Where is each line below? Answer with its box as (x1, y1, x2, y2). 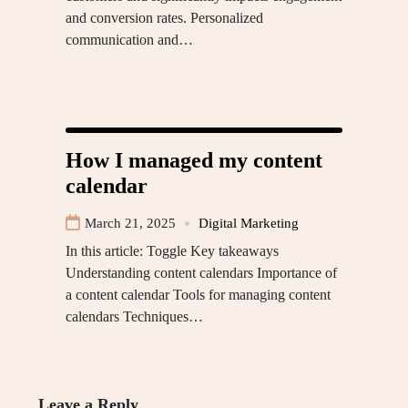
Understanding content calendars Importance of (66, 265, 337, 280)
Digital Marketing (199, 216, 299, 230)
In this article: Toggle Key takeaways (66, 243, 279, 259)
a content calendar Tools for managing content (66, 287, 331, 302)
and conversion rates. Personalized (66, 10, 263, 25)
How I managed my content (66, 148, 322, 172)
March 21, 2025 (85, 216, 176, 230)
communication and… (66, 32, 193, 47)
